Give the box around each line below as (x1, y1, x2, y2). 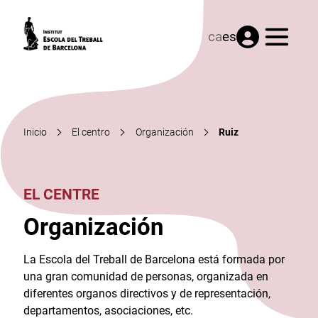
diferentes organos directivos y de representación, (23, 286, 270, 300)
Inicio (23, 126, 47, 138)
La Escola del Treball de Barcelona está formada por (23, 252, 285, 266)
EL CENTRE (23, 185, 99, 204)
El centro (72, 126, 111, 138)
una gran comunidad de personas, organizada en (23, 269, 268, 283)
